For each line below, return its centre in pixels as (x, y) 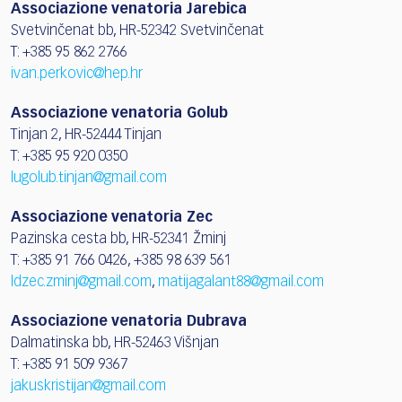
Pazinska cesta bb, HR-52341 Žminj (118, 239)
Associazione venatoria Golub (119, 114)
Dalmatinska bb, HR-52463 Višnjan (115, 343)
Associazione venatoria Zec (112, 218)
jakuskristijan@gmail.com (88, 386)
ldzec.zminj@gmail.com (81, 282)
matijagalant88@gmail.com (241, 282)
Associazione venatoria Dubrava (129, 322)
